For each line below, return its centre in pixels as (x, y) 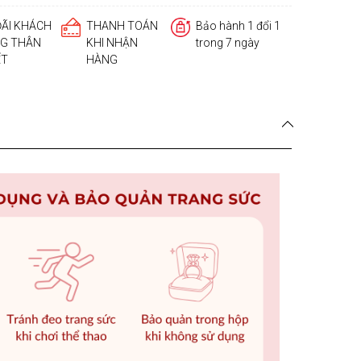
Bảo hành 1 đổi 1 (238, 26)
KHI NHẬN (112, 43)
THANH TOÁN (122, 26)
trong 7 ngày (228, 43)
